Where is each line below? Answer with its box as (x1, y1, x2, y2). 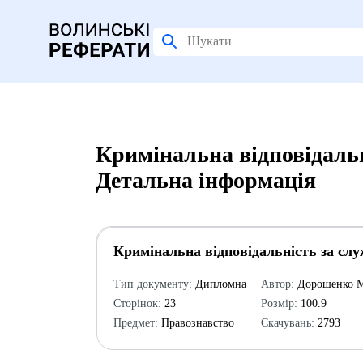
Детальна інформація (95, 168, 316, 193)
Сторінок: (113, 297, 161, 310)
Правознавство (157, 317, 234, 329)
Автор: (260, 278, 294, 290)
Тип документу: (113, 278, 192, 290)
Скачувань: (260, 317, 314, 329)
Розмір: (260, 297, 297, 310)
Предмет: (113, 317, 158, 329)
